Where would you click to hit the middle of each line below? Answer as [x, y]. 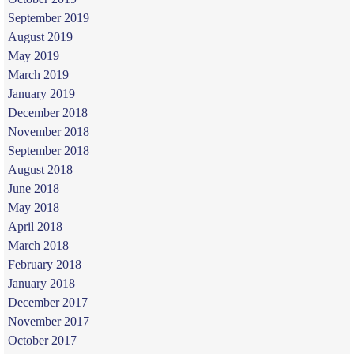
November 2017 [48, 321]
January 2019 [41, 93]
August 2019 [40, 36]
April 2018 [35, 226]
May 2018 [33, 207]
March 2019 [38, 74]
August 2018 [40, 169]
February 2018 [44, 264]
